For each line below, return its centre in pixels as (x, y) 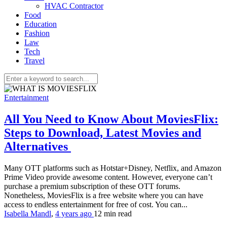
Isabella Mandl (28, 213)
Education (41, 24)
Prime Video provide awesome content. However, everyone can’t (108, 177)
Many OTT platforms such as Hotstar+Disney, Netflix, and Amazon (113, 168)
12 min (106, 213)
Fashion (37, 33)
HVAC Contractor (74, 6)
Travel (34, 61)
